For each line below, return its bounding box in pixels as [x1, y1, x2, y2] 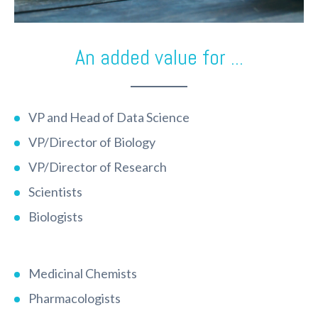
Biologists [28, 208, 83, 224]
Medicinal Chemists [28, 265, 137, 281]
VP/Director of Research [28, 158, 167, 175]
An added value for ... [75, 43, 243, 71]
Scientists [28, 183, 82, 199]
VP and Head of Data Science [28, 109, 190, 125]
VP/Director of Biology [28, 133, 155, 150]
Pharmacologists [28, 290, 121, 306]
